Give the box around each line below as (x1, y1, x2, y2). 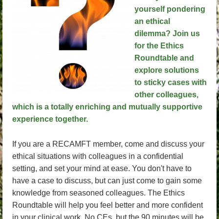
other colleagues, (134, 90, 198, 99)
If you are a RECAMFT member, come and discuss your (12, 139, 204, 148)
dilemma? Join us (134, 29, 200, 38)
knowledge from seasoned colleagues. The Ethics (12, 188, 185, 197)
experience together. (12, 115, 90, 123)
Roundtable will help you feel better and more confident (12, 200, 203, 209)
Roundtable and (134, 54, 194, 62)
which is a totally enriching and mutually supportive (12, 103, 202, 111)
